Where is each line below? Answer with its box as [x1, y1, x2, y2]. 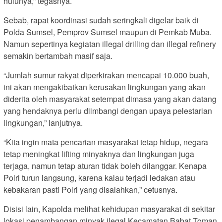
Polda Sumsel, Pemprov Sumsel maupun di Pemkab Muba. [3, 26, 212, 38]
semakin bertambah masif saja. [3, 50, 112, 62]
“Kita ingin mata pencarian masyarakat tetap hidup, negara [3, 136, 208, 148]
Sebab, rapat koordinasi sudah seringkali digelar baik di [3, 14, 199, 26]
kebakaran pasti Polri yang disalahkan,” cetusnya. [3, 184, 177, 196]
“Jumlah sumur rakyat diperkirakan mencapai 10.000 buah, [3, 69, 209, 81]
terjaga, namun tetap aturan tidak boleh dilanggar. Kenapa [3, 160, 207, 172]
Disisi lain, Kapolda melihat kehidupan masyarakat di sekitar [3, 203, 215, 215]
